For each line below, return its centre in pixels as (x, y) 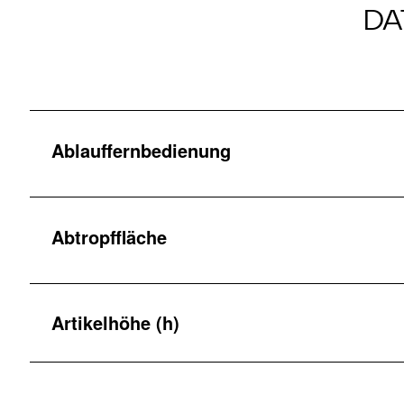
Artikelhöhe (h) (115, 323)
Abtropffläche (109, 236)
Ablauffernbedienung (141, 150)
